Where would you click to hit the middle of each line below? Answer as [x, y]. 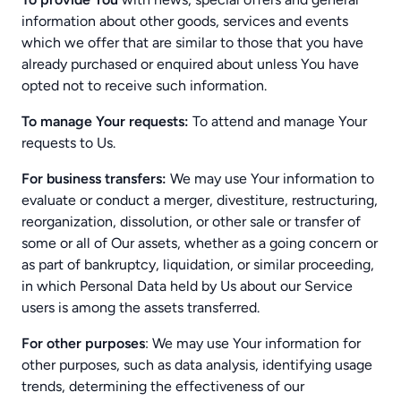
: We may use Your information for [253, 343]
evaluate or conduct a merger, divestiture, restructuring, [200, 200]
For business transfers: [94, 179]
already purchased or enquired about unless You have [190, 64]
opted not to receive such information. [144, 85]
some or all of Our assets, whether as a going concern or [200, 243]
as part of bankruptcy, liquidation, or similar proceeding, [198, 264]
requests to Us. [68, 143]
